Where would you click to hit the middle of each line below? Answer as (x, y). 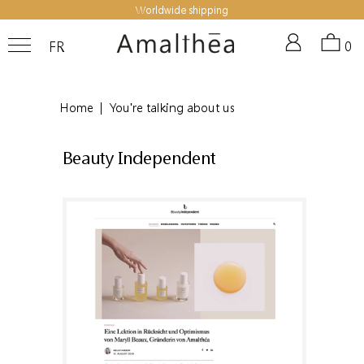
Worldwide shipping (182, 10)
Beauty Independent (139, 158)
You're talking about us (172, 108)
